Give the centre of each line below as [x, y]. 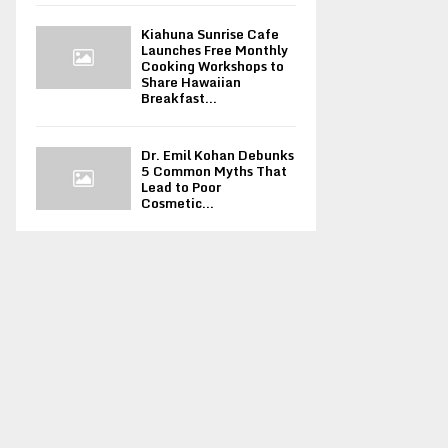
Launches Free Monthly [214, 49]
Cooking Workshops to [212, 65]
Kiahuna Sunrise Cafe [210, 33]
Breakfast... [179, 97]
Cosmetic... [177, 202]
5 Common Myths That [214, 170]
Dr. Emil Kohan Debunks [217, 154]
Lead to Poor [181, 186]
